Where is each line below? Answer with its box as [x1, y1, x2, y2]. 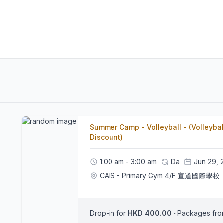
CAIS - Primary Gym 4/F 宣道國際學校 [100, 171, 220, 180]
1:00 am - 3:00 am [100, 157, 157, 166]
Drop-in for [90, 209, 128, 217]
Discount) [90, 133, 123, 141]
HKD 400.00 [145, 209, 172, 217]
